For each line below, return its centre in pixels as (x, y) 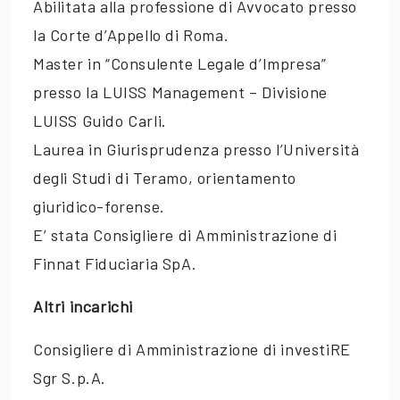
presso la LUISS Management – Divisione (180, 92)
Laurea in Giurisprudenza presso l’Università (196, 150)
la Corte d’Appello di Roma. (131, 35)
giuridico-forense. (99, 207)
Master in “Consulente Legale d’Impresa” (180, 64)
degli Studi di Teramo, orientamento (165, 178)
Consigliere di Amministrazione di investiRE (192, 350)
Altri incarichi (83, 307)
